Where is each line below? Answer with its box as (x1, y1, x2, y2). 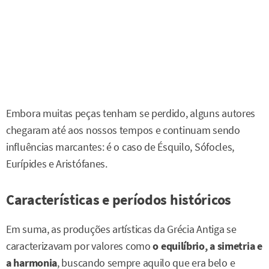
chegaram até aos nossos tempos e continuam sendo (6, 123, 240, 137)
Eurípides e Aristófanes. (6, 157, 107, 171)
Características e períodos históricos (6, 190, 231, 209)
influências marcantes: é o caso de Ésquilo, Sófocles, (6, 140, 235, 154)
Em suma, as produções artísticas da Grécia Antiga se (6, 222, 237, 236)
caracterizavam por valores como (6, 239, 151, 253)
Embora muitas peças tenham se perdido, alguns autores (6, 106, 256, 120)
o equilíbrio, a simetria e (150, 239, 262, 253)
